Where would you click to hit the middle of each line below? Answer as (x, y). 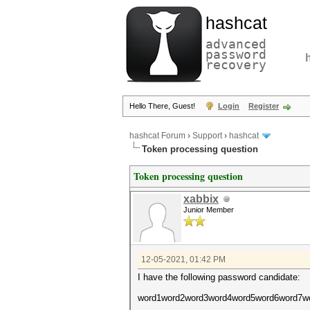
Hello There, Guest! (163, 106)
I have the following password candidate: (219, 277)
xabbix (201, 199)
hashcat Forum (157, 136)
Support (207, 136)
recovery (236, 65)
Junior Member (209, 210)
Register (264, 106)
